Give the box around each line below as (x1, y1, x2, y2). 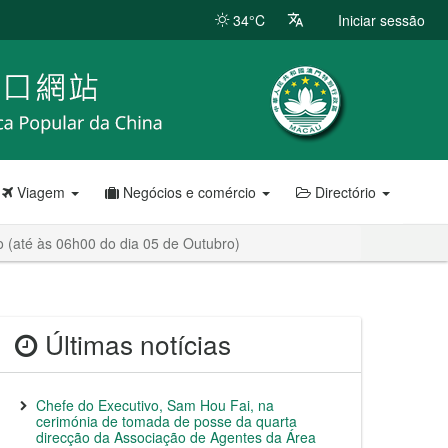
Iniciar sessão (338, 10, 425, 30)
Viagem (13, 182, 69, 202)
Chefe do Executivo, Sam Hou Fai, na (36, 395, 274, 415)
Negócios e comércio (119, 182, 260, 202)
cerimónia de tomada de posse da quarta (36, 411, 297, 431)
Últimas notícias (38, 325, 231, 363)
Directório (311, 182, 380, 202)
